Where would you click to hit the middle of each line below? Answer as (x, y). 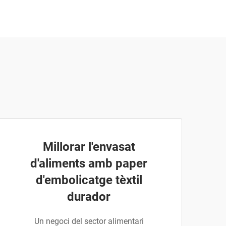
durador (89, 197)
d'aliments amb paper (89, 163)
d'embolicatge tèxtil (89, 180)
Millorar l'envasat (89, 147)
